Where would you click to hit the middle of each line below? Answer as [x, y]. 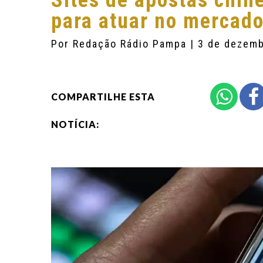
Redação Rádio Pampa [131, 44]
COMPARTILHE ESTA [103, 97]
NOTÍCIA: [75, 124]
